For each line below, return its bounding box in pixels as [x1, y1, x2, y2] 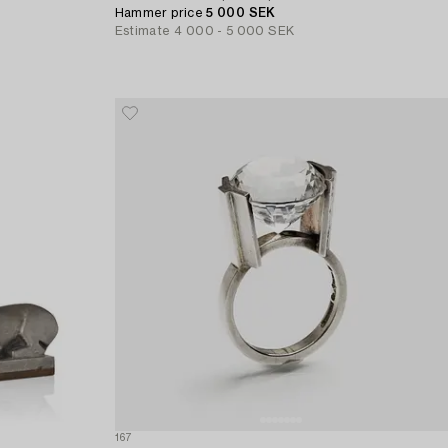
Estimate [114, 24, 171, 37]
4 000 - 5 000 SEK [174, 24, 295, 37]
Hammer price [114, 6, 207, 19]
